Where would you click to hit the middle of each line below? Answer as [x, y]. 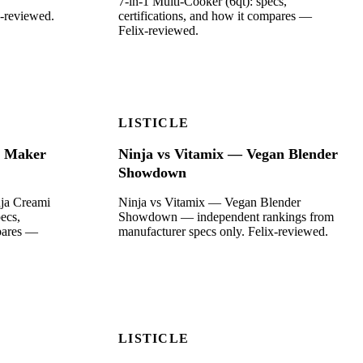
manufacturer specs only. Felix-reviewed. [223, 232]
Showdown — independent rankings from [226, 217]
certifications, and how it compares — [215, 16]
